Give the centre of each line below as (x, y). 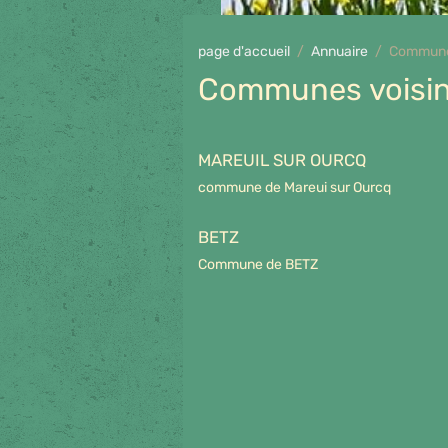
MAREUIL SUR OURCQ (282, 160)
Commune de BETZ (258, 264)
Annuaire (339, 51)
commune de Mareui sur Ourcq (294, 187)
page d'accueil (244, 51)
